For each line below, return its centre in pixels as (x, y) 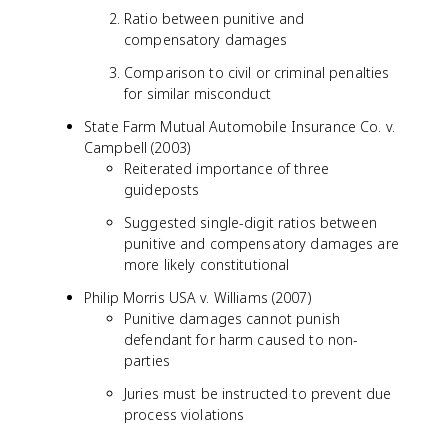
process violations (184, 414)
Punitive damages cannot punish (232, 318)
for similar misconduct (197, 93)
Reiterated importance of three (226, 168)
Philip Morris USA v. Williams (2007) (197, 297)
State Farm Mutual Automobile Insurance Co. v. (239, 126)
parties (147, 360)
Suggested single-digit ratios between (250, 222)
